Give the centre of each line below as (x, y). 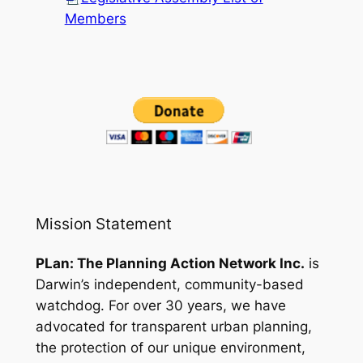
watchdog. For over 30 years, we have (160, 306)
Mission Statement (103, 224)
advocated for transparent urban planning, (173, 327)
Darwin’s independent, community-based (169, 285)
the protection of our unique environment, (170, 348)
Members (95, 18)
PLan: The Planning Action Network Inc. (170, 264)
